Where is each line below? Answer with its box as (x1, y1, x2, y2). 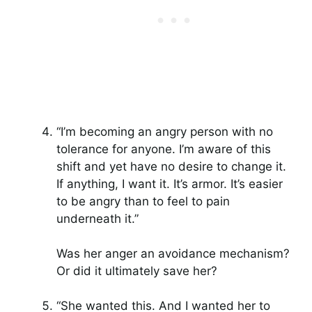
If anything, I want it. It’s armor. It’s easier (56, 177, 283, 191)
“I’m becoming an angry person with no (56, 125, 273, 139)
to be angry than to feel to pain (56, 194, 230, 208)
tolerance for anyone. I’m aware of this (56, 142, 271, 156)
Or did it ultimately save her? (56, 264, 217, 278)
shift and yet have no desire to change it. (56, 159, 286, 173)
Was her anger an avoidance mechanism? (56, 247, 290, 260)
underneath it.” (56, 212, 139, 226)
